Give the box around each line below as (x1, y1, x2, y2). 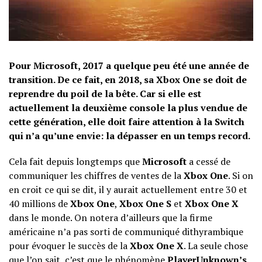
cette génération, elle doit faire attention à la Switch (9, 115, 244, 128)
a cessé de (187, 155, 230, 168)
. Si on (228, 169, 253, 182)
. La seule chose (184, 239, 248, 252)
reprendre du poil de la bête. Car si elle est (9, 87, 201, 100)
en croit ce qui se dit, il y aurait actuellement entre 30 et (9, 183, 247, 196)
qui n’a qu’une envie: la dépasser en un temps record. (9, 129, 250, 142)
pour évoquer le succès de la (9, 239, 130, 252)
